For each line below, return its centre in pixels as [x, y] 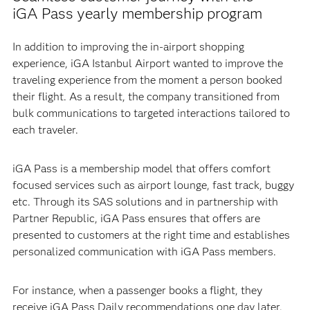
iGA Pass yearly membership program [137, 13]
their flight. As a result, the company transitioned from [146, 97]
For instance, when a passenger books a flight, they [137, 290]
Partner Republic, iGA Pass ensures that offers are [136, 218]
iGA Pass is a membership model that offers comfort [141, 168]
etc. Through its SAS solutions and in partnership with [145, 202]
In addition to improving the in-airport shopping [128, 47]
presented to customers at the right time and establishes [151, 235]
